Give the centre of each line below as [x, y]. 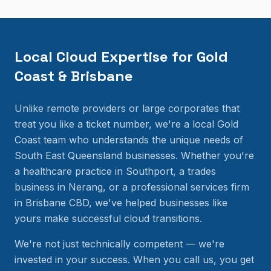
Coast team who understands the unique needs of [129, 140]
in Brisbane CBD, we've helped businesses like [121, 203]
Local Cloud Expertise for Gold [121, 57]
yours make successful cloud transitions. [108, 218]
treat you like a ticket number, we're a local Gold [126, 124]
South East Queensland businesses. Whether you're [134, 155]
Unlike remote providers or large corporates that [127, 108]
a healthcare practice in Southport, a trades [115, 171]
